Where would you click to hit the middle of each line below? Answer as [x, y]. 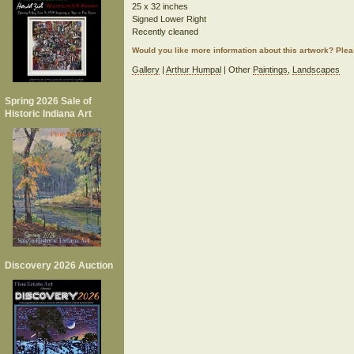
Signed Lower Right [169, 19]
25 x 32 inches [160, 6]
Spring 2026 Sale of [48, 101]
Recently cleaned [165, 32]
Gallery [145, 70]
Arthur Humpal [193, 70]
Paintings [270, 70]
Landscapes [316, 70]
